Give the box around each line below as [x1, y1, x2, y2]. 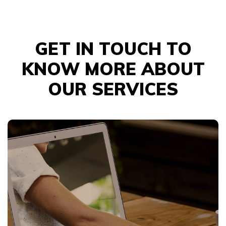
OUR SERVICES [48, 78, 178, 100]
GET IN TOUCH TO [34, 38, 192, 60]
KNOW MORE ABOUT [21, 58, 205, 80]
